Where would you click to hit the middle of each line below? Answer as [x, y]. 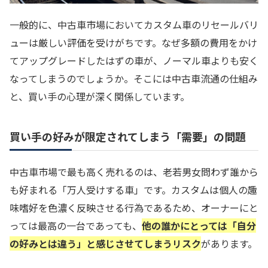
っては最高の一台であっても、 [76, 225]
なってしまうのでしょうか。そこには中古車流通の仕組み [134, 78]
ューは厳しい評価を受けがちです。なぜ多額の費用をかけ [133, 42]
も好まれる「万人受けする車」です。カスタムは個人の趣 [133, 189]
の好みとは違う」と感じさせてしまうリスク [105, 243]
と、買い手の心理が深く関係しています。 [100, 96]
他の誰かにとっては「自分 [199, 225]
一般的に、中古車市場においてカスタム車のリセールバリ [134, 24]
